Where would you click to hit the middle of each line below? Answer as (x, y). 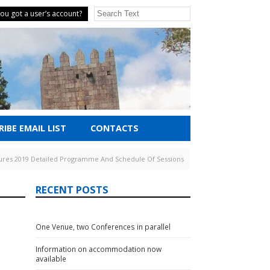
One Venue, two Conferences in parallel (103, 227)
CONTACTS (115, 128)
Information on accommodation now (98, 249)
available (51, 259)
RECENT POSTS (72, 190)
